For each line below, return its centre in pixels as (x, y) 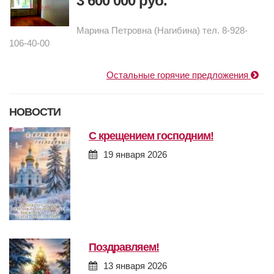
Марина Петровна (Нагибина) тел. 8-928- (162, 31)
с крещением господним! (155, 136)
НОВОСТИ (35, 112)
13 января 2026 (135, 266)
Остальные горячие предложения (179, 75)
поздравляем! (128, 247)
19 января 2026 (135, 155)
